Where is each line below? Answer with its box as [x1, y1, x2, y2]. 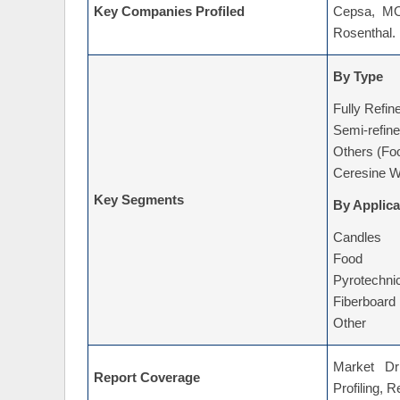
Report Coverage [94, 371, 200, 386]
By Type [333, 70, 383, 85]
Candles [333, 230, 381, 246]
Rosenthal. [333, 26, 396, 41]
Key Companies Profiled [94, 4, 245, 20]
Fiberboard [333, 295, 396, 310]
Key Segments [94, 193, 184, 208]
